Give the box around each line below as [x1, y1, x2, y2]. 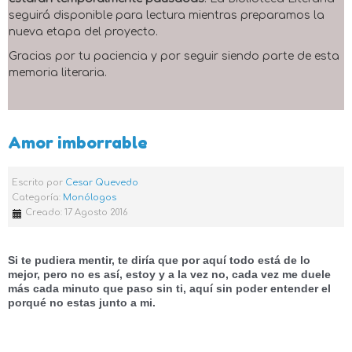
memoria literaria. [9, 67, 107, 79]
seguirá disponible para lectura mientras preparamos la [9, 9, 324, 21]
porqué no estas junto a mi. [8, 296, 156, 309]
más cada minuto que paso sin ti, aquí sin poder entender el [8, 282, 331, 295]
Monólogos [63, 192, 116, 203]
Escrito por [12, 178, 65, 188]
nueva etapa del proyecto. [9, 26, 158, 38]
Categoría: [12, 192, 63, 203]
